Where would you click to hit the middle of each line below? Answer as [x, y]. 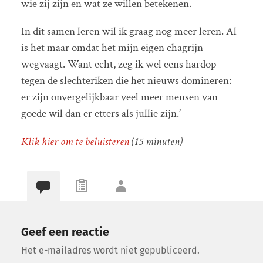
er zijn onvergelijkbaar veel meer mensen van [119, 97]
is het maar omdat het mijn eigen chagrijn [112, 48]
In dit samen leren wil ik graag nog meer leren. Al [129, 32]
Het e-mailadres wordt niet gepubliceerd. [110, 251]
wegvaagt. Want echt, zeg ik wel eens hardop [118, 65]
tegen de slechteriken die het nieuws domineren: [126, 81]
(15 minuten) [157, 141]
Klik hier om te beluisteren [75, 141]
